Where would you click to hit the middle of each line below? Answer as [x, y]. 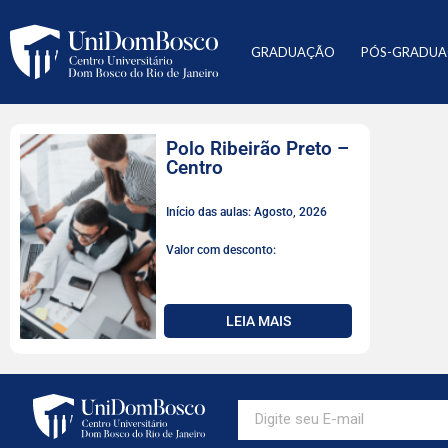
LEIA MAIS [258, 321]
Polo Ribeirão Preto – [257, 148]
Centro [194, 167]
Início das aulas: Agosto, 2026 [246, 212]
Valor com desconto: [221, 250]
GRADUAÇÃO [293, 52]
